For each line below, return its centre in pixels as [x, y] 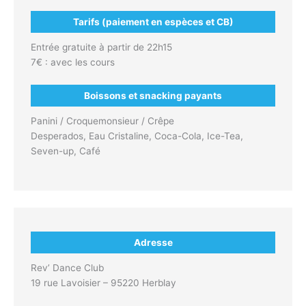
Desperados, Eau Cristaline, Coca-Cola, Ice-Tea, [137, 136]
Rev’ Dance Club [67, 268]
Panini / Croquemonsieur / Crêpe [102, 121]
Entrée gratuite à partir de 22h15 [101, 47]
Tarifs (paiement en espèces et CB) [153, 22]
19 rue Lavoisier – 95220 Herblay [103, 283]
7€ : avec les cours [73, 62]
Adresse [153, 243]
